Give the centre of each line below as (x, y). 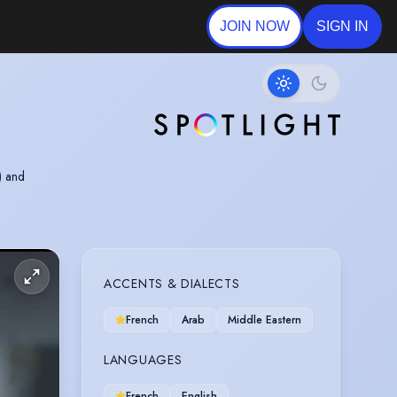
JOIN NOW (254, 26)
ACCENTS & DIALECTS (172, 283)
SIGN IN (342, 26)
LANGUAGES (143, 359)
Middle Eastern (265, 319)
